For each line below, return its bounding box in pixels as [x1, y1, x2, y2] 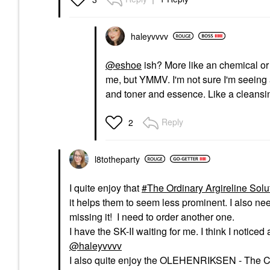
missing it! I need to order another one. [69, 209, 234, 224]
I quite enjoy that [69, 180, 142, 195]
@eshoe [105, 57, 142, 72]
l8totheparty [95, 152, 140, 165]
